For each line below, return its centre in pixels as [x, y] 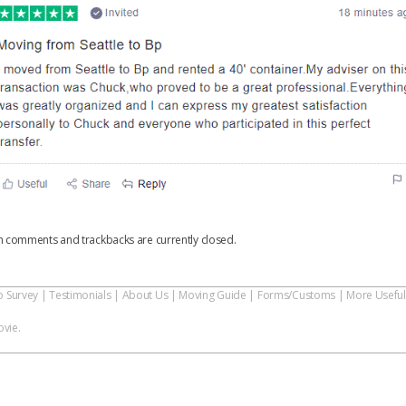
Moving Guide [213, 295]
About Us [145, 295]
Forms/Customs [296, 295]
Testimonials [80, 295]
